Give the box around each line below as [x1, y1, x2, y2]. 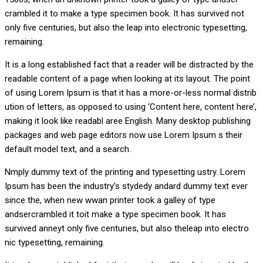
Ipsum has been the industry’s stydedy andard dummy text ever [5, 181, 248, 192]
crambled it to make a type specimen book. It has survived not [5, 8, 244, 19]
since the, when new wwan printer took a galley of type [5, 195, 215, 206]
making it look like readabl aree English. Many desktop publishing [5, 116, 251, 127]
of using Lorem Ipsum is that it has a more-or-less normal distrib [5, 87, 257, 99]
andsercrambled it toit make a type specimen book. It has [5, 209, 226, 220]
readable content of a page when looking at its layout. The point [5, 73, 250, 85]
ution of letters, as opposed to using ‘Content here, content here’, [5, 102, 257, 113]
